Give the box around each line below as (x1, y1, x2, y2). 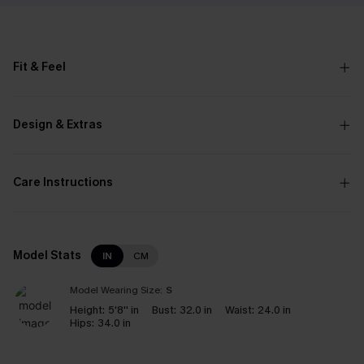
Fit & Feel (13, 59, 66, 75)
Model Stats (13, 248, 81, 263)
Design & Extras (13, 117, 102, 132)
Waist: (225, 303, 254, 317)
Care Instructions (13, 175, 113, 190)
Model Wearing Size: (70, 284, 162, 297)
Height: (70, 303, 105, 317)
